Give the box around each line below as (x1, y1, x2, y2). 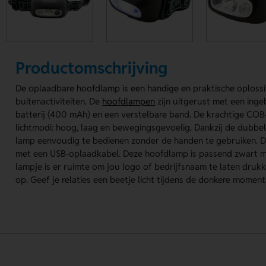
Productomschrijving (15, 57, 168, 78)
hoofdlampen (102, 96, 156, 107)
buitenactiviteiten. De (15, 96, 103, 107)
